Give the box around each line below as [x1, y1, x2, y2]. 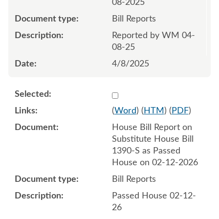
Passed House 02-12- [111, 191, 196, 200]
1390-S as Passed [111, 146, 180, 155]
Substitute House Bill [111, 134, 194, 144]
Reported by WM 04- [111, 31, 195, 40]
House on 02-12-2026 [111, 158, 198, 167]
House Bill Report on [111, 123, 192, 132]
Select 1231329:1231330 [111, 89, 209, 98]
